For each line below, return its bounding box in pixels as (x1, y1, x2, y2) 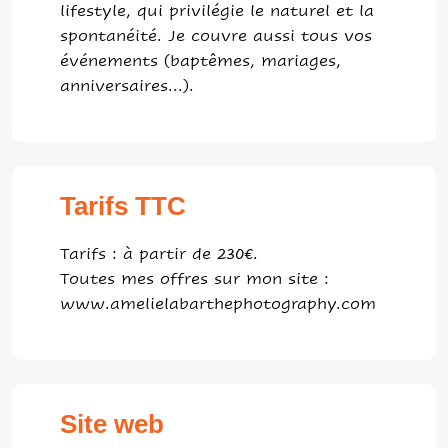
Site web (60, 408, 164, 439)
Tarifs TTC (60, 190, 186, 221)
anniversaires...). (60, 76, 194, 95)
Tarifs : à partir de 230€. (60, 244, 258, 263)
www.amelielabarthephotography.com (60, 294, 376, 313)
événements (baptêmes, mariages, (60, 51, 341, 70)
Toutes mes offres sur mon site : (60, 269, 329, 288)
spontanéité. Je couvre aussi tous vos (60, 26, 372, 45)
